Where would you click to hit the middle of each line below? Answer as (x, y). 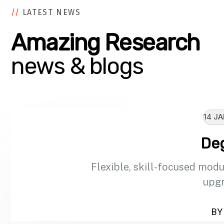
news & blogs (77, 66)
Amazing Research (105, 43)
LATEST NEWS (50, 12)
